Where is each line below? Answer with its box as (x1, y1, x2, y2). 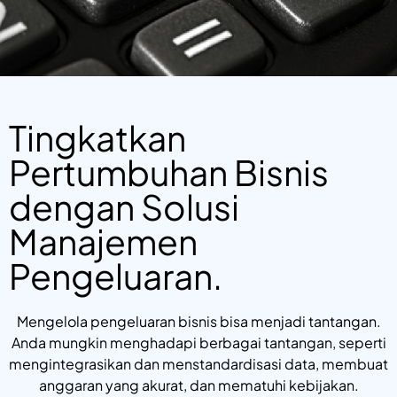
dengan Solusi (9, 185, 239, 230)
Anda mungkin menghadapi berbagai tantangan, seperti (11, 333, 386, 353)
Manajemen (9, 220, 198, 264)
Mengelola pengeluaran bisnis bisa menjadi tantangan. (16, 312, 381, 331)
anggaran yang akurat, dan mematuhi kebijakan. (38, 376, 359, 395)
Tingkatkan (9, 116, 186, 160)
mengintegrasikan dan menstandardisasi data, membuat (9, 354, 388, 374)
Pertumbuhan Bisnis (9, 151, 329, 195)
